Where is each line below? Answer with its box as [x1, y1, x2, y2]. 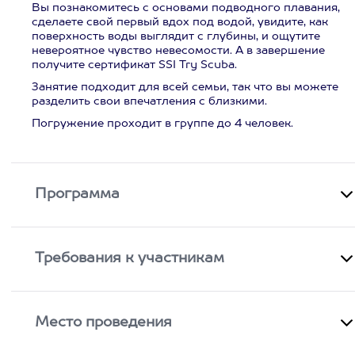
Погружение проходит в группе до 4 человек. [32, 118, 293, 129]
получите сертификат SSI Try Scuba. [32, 59, 237, 71]
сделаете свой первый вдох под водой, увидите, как [32, 17, 328, 28]
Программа [35, 187, 120, 201]
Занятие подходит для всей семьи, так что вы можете [32, 82, 338, 93]
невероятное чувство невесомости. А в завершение [32, 45, 325, 56]
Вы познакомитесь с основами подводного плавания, [32, 2, 340, 13]
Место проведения [35, 315, 173, 330]
